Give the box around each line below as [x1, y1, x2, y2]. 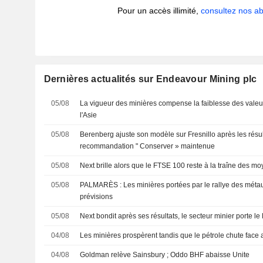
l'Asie [80, 111, 97, 119]
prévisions [80, 193, 113, 201]
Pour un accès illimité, [117, 6, 201, 15]
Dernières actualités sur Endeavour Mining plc [43, 74, 257, 84]
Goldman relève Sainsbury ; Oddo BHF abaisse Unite [80, 251, 250, 259]
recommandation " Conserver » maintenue [80, 142, 215, 150]
